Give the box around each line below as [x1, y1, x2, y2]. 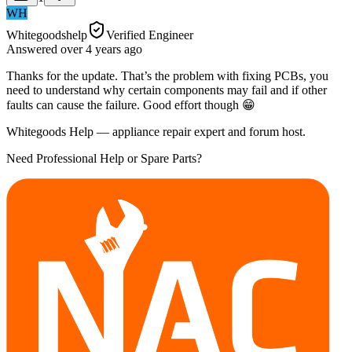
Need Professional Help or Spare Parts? [6, 151, 202, 165]
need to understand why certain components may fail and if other [6, 82, 327, 97]
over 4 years [60, 42, 121, 56]
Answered [6, 42, 60, 56]
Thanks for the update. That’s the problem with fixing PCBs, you [6, 68, 328, 82]
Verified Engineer [106, 27, 193, 42]
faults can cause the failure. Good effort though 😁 [6, 97, 255, 112]
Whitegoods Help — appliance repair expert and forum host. [6, 124, 306, 138]
